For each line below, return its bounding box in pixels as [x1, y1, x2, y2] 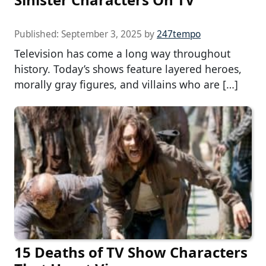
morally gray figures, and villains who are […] [14, 77, 238, 92]
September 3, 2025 [61, 28, 142, 41]
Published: [14, 28, 61, 41]
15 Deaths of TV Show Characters [14, 242, 248, 262]
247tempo [157, 28, 201, 41]
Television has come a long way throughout [14, 46, 230, 61]
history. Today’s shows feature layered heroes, [14, 62, 242, 77]
